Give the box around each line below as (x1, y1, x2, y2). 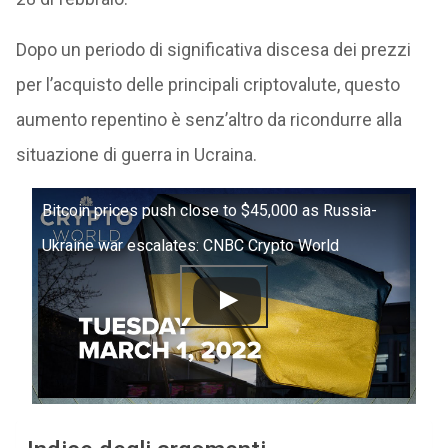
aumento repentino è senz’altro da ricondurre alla (15, 109, 402, 130)
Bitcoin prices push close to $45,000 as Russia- (41, 201, 377, 220)
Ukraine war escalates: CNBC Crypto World (41, 236, 339, 255)
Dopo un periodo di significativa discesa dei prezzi (15, 39, 411, 60)
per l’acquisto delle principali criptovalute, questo (15, 74, 400, 95)
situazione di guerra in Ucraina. (15, 144, 257, 165)
